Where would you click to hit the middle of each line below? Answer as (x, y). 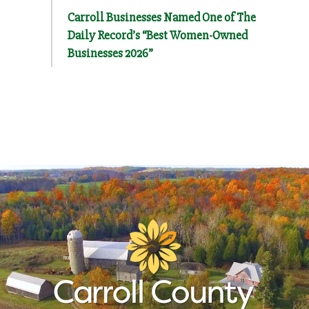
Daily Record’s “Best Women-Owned (158, 36)
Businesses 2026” (110, 53)
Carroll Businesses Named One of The (162, 18)
